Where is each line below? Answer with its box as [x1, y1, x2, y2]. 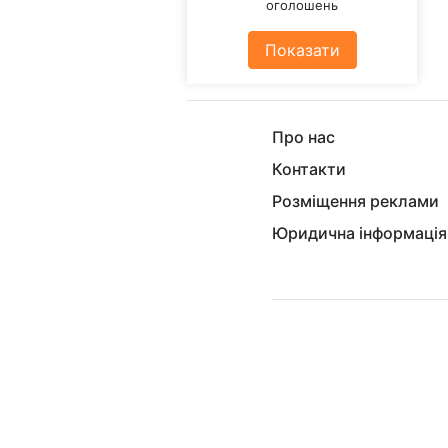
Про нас [272, 127, 335, 147]
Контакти [272, 159, 346, 179]
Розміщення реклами [272, 191, 439, 211]
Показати [264, 39, 340, 60]
